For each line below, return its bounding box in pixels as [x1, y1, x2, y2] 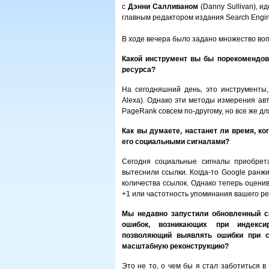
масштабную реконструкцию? [122, 242, 229, 250]
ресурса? [122, 65, 156, 74]
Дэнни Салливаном [127, 2, 198, 11]
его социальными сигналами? [122, 138, 229, 146]
